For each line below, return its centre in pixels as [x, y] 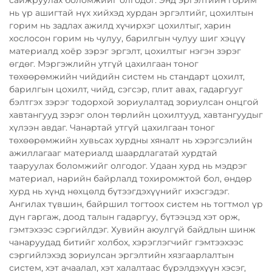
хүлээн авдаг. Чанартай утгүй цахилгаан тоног [112, 127]
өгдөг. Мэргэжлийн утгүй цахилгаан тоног [104, 63]
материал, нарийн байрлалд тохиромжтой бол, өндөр [131, 178]
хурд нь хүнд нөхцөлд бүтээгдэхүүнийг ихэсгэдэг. [119, 191]
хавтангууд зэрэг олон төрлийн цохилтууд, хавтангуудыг [136, 114]
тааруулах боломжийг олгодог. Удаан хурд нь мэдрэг [128, 165]
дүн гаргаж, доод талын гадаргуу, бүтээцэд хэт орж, [124, 216]
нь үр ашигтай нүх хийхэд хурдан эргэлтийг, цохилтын [131, 12]
